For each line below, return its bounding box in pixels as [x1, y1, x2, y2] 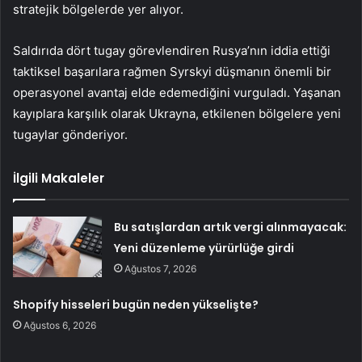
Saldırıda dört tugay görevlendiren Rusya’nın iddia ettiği [13, 43, 330, 59]
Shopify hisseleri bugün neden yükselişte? [13, 297, 259, 314]
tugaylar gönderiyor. [13, 127, 128, 143]
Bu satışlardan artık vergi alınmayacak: [114, 219, 347, 236]
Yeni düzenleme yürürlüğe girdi [114, 240, 295, 257]
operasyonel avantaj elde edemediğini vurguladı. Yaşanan [13, 85, 341, 101]
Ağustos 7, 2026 [124, 263, 197, 276]
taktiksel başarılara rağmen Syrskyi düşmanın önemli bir [13, 64, 331, 80]
